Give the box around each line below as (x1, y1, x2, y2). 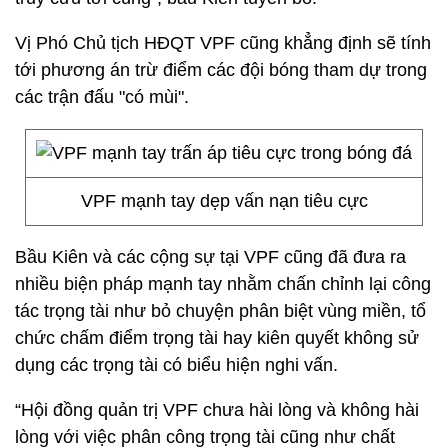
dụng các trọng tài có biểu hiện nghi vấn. (15, 355, 338, 375)
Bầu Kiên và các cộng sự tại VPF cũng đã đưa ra (15, 247, 406, 267)
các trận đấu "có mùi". (15, 87, 189, 107)
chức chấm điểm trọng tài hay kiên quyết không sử (15, 328, 419, 348)
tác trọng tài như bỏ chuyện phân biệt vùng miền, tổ (15, 301, 426, 321)
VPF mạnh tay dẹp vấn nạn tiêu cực (80, 191, 368, 211)
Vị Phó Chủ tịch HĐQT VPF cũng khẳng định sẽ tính (15, 33, 431, 53)
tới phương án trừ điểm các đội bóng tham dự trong (15, 60, 427, 80)
